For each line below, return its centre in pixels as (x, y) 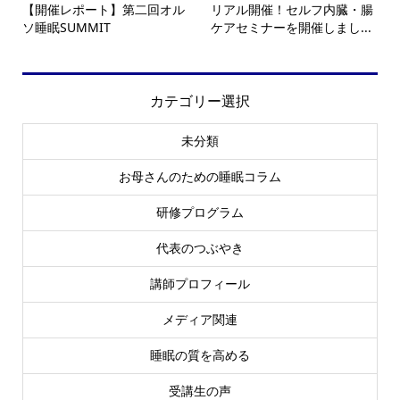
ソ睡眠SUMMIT (66, 28)
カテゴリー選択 (200, 101)
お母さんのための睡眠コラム (200, 176)
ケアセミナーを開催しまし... (292, 28)
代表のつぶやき (200, 248)
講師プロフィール (200, 283)
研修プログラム (200, 212)
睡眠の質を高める (200, 355)
